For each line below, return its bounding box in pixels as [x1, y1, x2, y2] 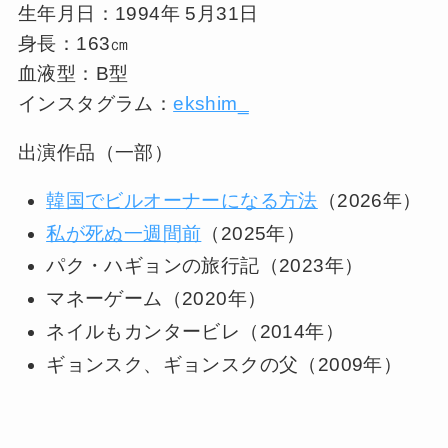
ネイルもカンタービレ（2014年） [46, 320, 344, 342]
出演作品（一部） [17, 142, 174, 164]
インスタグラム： [17, 93, 174, 115]
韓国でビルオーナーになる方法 [46, 190, 318, 212]
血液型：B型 [17, 63, 129, 85]
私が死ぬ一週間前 [46, 222, 202, 244]
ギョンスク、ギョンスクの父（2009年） [46, 353, 403, 375]
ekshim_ [173, 93, 249, 115]
